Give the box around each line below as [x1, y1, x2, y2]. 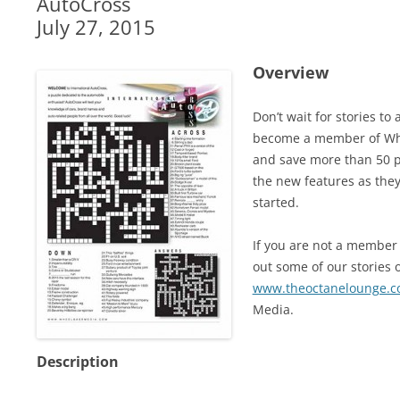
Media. [252, 301, 294, 318]
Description [36, 352, 119, 371]
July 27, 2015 [36, 13, 155, 40]
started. [252, 194, 299, 211]
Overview [252, 62, 329, 83]
